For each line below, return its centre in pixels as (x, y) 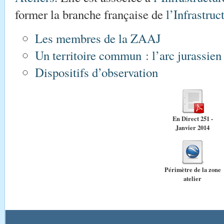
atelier (192, 178)
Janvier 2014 (192, 127)
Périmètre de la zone (192, 169)
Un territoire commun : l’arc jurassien (128, 55)
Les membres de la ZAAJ (98, 38)
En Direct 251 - (192, 118)
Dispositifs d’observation (96, 72)
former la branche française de (90, 14)
